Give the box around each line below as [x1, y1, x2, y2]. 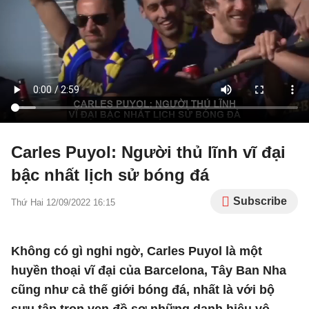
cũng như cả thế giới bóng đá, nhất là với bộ [11, 283, 275, 297]
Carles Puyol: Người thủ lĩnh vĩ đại [11, 143, 286, 161]
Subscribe [233, 195, 287, 207]
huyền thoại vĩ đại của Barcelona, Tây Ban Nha [11, 263, 286, 277]
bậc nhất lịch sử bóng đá [11, 166, 209, 184]
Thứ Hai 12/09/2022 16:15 [11, 197, 115, 208]
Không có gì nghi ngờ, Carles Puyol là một [11, 244, 262, 258]
